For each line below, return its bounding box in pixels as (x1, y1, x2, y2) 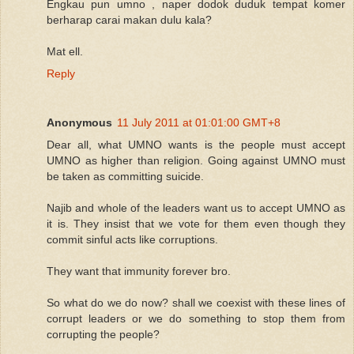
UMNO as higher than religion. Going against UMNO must (47, 153, 345, 167)
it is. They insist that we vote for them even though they (47, 217, 345, 230)
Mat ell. (47, 44, 83, 58)
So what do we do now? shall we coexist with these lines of (47, 296, 345, 309)
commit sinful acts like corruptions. (47, 232, 218, 246)
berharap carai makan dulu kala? (47, 13, 212, 26)
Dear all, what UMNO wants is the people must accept (47, 137, 345, 151)
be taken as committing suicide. (47, 169, 204, 183)
